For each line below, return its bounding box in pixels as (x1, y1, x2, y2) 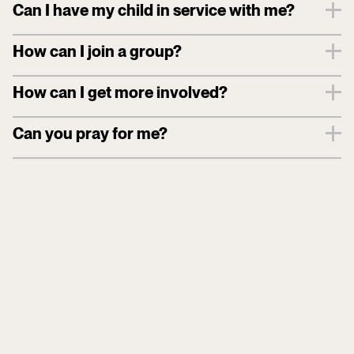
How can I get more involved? (13, 82, 228, 102)
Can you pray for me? (13, 123, 168, 143)
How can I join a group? (13, 41, 182, 61)
